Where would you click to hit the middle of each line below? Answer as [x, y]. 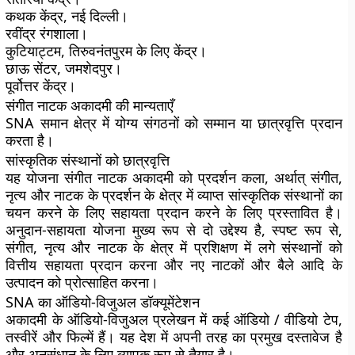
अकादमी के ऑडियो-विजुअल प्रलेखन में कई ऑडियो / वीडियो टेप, [174, 319]
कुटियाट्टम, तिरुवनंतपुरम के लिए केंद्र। [107, 51]
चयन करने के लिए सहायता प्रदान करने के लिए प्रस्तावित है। [174, 212]
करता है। [30, 140]
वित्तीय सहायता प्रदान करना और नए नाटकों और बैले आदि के [174, 265]
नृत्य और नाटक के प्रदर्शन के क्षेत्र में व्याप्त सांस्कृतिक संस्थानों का [174, 195]
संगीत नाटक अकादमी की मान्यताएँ [90, 105]
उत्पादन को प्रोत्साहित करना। [82, 282]
